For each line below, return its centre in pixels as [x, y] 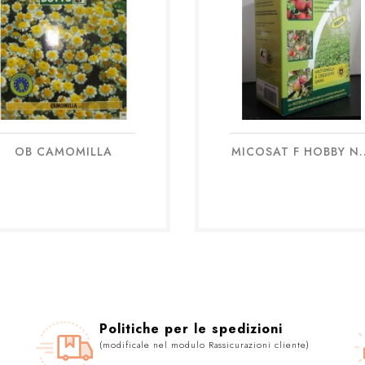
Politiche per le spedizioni [191, 329]
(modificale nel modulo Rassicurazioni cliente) [204, 345]
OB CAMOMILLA [63, 151]
